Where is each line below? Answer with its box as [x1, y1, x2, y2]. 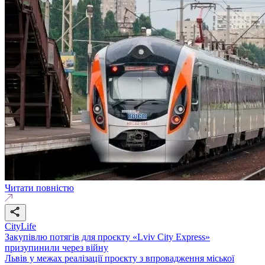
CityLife [5, 221, 36, 231]
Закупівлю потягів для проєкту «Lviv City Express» [5, 231, 210, 242]
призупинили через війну [5, 242, 108, 253]
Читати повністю [5, 182, 74, 193]
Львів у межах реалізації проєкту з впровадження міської [5, 253, 234, 263]
